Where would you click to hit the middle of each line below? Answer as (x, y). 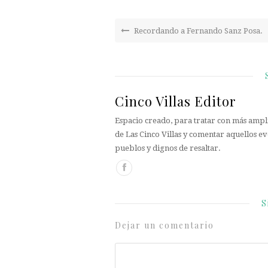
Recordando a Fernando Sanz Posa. (197, 31)
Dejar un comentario (165, 225)
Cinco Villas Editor (176, 101)
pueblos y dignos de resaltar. (168, 148)
